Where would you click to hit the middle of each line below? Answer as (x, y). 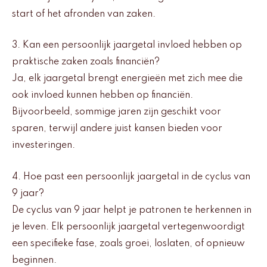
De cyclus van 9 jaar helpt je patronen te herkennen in (132, 210)
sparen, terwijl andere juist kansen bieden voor (117, 129)
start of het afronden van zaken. (84, 14)
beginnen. (34, 260)
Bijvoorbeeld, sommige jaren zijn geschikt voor (117, 112)
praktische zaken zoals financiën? (86, 62)
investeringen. (44, 146)
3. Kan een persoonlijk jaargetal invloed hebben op (127, 46)
